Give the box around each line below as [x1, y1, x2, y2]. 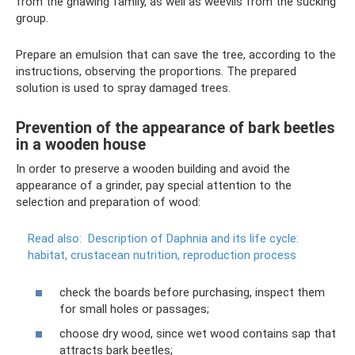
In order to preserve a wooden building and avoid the [16, 162, 290, 176]
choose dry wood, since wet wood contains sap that [59, 326, 336, 341]
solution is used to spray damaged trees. [16, 81, 231, 95]
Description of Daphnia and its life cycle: [88, 231, 299, 246]
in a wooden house [16, 136, 146, 155]
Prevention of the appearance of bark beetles [16, 119, 335, 138]
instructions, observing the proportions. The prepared [16, 64, 296, 78]
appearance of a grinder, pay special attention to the [16, 178, 292, 193]
